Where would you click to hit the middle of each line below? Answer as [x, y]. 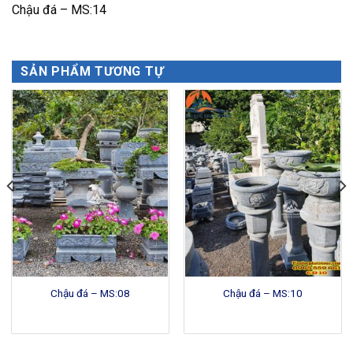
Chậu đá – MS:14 [59, 10]
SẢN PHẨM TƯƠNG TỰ [92, 72]
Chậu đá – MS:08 [90, 293]
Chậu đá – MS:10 [263, 293]
